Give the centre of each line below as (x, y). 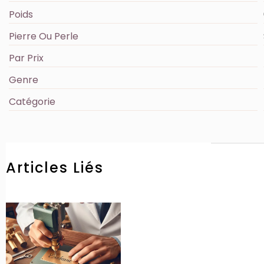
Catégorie (32, 101)
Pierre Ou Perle (44, 36)
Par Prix (26, 58)
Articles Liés (55, 167)
